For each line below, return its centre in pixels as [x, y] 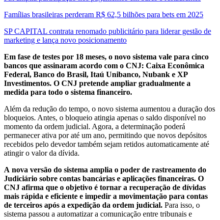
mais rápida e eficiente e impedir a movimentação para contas [106, 196]
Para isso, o [181, 205]
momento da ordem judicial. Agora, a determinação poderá [95, 127]
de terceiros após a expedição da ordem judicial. [83, 205]
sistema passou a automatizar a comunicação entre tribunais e [98, 214]
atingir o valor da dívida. [42, 153]
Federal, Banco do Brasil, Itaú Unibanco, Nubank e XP [96, 75]
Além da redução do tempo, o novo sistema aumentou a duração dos [110, 109]
